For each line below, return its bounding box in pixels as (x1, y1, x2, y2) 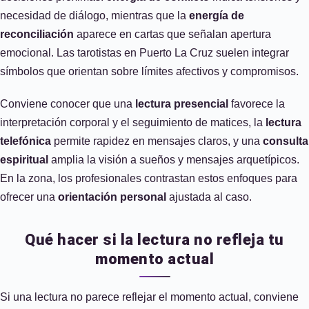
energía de (189, 10, 244, 21)
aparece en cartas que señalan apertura (74, 28, 271, 40)
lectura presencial (135, 98, 228, 110)
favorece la (228, 98, 285, 110)
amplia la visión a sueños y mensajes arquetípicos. (48, 154, 299, 166)
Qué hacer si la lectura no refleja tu (25, 231, 284, 248)
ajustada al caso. (166, 191, 252, 203)
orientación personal (58, 191, 166, 203)
